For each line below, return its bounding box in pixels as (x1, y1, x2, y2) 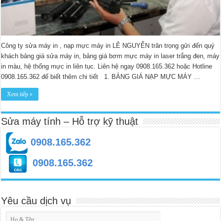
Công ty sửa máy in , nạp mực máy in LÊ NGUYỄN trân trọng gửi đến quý (1, 41, 215, 49)
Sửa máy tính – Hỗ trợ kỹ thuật (1, 115, 139, 127)
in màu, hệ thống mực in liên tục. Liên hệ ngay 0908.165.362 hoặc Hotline (1, 62, 213, 70)
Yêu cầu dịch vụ (1, 195, 72, 206)
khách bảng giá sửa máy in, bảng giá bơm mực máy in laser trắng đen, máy (1, 52, 220, 60)
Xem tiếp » (7, 90, 33, 98)
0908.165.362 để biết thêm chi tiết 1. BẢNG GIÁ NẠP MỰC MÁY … (1, 73, 201, 80)
